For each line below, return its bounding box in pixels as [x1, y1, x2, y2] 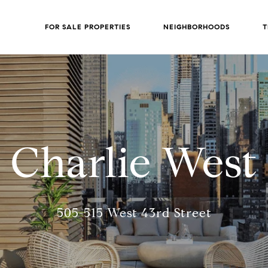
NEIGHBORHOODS [163, 22, 230, 32]
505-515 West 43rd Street [56, 205, 212, 221]
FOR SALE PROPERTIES [45, 22, 130, 32]
